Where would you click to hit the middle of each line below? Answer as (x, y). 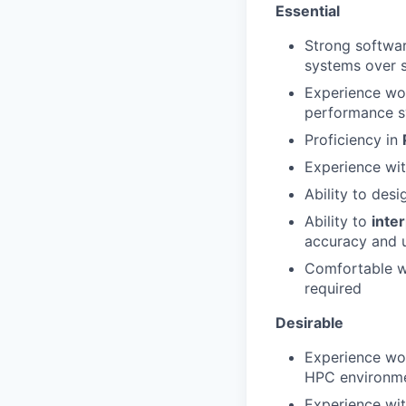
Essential (308, 11)
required (333, 288)
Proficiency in (351, 140)
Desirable (309, 323)
